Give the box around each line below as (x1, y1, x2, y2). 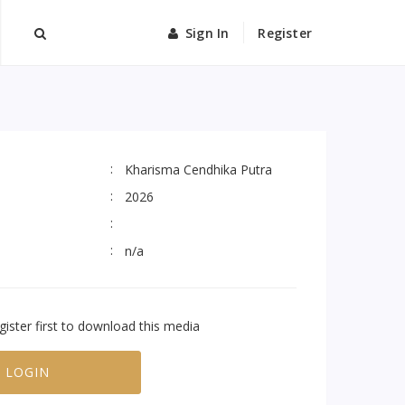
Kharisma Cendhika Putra (124, 161, 272, 178)
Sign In (184, 24, 230, 42)
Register (258, 24, 312, 42)
